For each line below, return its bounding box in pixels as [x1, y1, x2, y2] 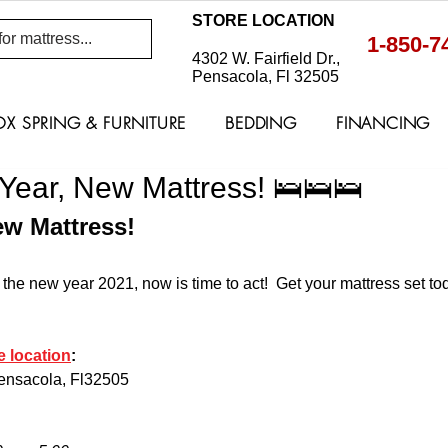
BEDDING [225, 112, 297, 135]
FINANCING [335, 112, 431, 135]
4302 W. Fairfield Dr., [192, 50, 340, 68]
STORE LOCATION [192, 12, 335, 29]
